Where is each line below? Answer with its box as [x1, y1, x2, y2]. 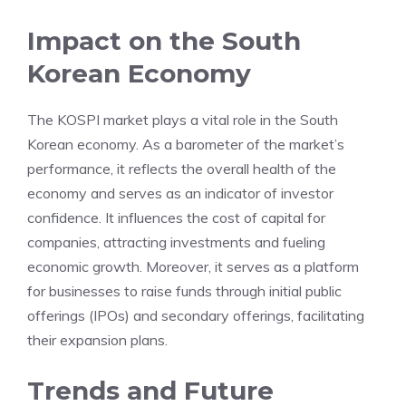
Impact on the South [27, 25, 301, 56]
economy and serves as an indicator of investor [27, 184, 333, 202]
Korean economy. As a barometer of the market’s [27, 135, 344, 153]
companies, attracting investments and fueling [27, 233, 325, 251]
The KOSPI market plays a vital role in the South [27, 111, 338, 129]
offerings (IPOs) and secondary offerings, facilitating [27, 306, 364, 324]
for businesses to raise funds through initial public [27, 282, 342, 300]
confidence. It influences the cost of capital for [27, 208, 325, 227]
